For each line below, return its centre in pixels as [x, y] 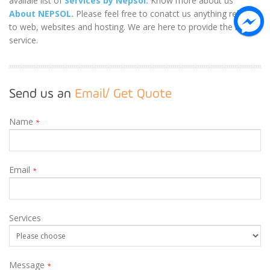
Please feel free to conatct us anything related [165, 14]
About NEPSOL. [41, 14]
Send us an [42, 94]
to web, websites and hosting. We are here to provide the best [130, 27]
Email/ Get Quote [123, 94]
